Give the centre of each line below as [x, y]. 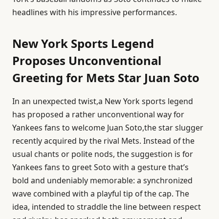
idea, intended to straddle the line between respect [107, 207]
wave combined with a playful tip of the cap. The [101, 194]
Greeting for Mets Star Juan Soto [106, 78]
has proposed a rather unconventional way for [98, 115]
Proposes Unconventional [87, 61]
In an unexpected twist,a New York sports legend [103, 101]
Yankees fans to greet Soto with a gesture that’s [100, 167]
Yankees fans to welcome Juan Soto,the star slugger [108, 128]
